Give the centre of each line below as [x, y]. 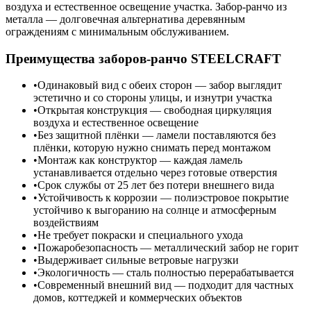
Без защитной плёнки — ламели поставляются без [157, 135]
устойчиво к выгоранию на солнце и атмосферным [155, 210]
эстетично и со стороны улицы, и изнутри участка [153, 98]
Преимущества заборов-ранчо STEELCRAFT [143, 58]
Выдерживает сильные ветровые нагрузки [138, 260]
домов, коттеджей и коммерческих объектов [138, 298]
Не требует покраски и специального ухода [140, 235]
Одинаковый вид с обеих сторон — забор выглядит [160, 85]
